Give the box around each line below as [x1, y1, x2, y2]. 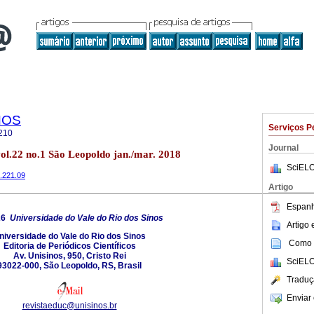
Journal [268, 143, 299, 153]
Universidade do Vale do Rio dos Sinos [10, 212, 163, 223]
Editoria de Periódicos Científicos [3, 240, 136, 251]
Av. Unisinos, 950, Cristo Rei [13, 250, 126, 261]
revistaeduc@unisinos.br [22, 300, 117, 310]
